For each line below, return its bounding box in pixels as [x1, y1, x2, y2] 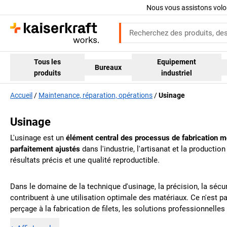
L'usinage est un [10, 133, 66, 143]
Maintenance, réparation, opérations [39, 91, 153, 100]
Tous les [34, 57, 61, 66]
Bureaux [95, 63, 122, 71]
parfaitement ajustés [10, 144, 80, 154]
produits [34, 68, 61, 77]
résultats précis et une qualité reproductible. [10, 156, 160, 165]
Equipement [157, 57, 197, 66]
